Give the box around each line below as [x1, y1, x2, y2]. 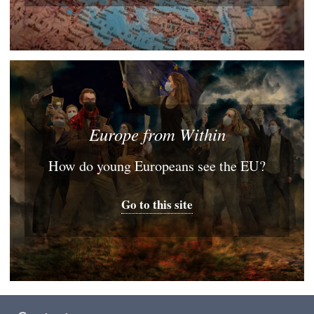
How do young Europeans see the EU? [48, 156, 266, 175]
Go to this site [121, 196, 193, 214]
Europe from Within [88, 122, 226, 146]
